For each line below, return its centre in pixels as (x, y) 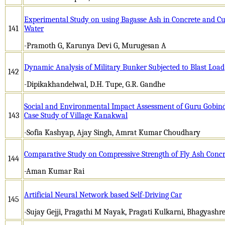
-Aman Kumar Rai (54, 171)
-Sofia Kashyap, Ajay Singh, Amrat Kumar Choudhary (112, 132)
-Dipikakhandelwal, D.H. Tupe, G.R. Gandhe (95, 84)
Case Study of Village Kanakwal (76, 115)
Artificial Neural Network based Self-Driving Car (103, 195)
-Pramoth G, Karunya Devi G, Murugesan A (95, 45)
